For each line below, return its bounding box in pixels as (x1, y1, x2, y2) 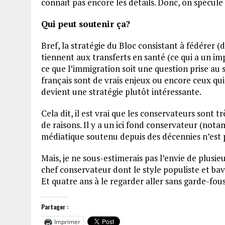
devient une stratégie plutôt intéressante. (41, 86, 201, 98)
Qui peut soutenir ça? (41, 18, 130, 30)
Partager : (41, 202, 69, 211)
